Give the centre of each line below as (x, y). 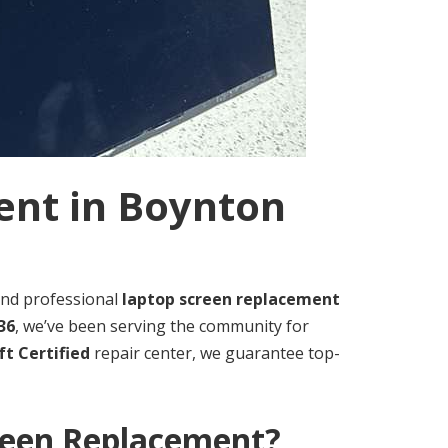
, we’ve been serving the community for (161, 326)
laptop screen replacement (230, 299)
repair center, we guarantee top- (214, 353)
